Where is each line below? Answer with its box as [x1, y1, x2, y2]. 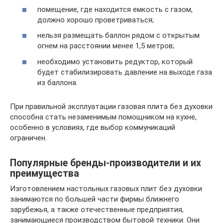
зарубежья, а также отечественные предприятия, [10, 205, 184, 214]
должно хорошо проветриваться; [37, 15, 154, 24]
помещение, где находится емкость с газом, [37, 4, 193, 14]
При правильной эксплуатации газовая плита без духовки [10, 102, 213, 111]
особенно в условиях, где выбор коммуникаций [10, 122, 175, 132]
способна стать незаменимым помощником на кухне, [10, 112, 197, 121]
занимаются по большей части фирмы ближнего [10, 194, 179, 204]
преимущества [10, 167, 79, 179]
